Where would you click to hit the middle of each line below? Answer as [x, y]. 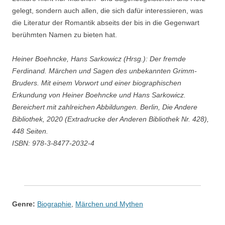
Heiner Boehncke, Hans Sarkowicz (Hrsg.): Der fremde [99, 59]
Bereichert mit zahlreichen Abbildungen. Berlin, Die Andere [105, 107]
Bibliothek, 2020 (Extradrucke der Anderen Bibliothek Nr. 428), [110, 119]
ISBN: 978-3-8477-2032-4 [53, 143]
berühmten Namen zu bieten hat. [65, 35]
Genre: [24, 204]
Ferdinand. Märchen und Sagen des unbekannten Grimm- [104, 71]
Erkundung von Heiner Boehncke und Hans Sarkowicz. [99, 95]
